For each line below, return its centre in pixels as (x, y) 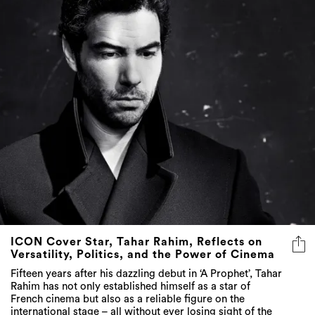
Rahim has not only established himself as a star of (130, 287)
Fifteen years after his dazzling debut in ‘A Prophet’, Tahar (146, 274)
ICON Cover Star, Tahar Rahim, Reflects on (136, 242)
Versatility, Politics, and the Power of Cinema (143, 255)
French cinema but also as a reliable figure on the (128, 300)
